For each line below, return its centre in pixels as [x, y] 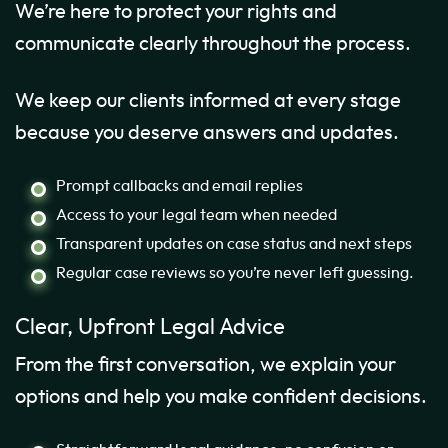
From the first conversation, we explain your [205, 365]
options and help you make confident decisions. [221, 397]
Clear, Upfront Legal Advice [150, 328]
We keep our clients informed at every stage [208, 101]
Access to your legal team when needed [196, 215]
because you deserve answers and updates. [207, 133]
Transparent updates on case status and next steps [234, 244]
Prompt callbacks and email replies [179, 186]
